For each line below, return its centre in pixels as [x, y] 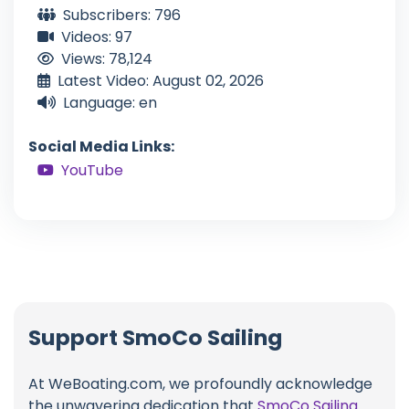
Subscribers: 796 [122, 16]
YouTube [92, 171]
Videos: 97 [97, 37]
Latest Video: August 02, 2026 [161, 81]
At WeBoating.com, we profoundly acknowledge [200, 384]
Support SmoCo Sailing [155, 337]
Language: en [110, 103]
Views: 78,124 [107, 59]
